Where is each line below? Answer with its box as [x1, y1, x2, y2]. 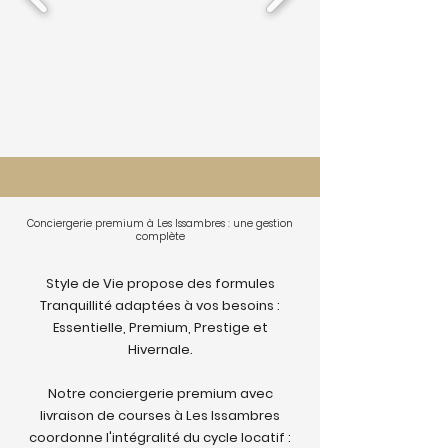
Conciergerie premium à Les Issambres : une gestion [27, 216, 293, 231]
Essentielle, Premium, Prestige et [52, 318, 268, 337]
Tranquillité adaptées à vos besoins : [40, 296, 280, 315]
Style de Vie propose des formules [45, 274, 275, 293]
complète [135, 229, 185, 244]
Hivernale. [127, 340, 193, 359]
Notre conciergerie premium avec [47, 384, 273, 403]
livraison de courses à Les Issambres [40, 406, 280, 425]
